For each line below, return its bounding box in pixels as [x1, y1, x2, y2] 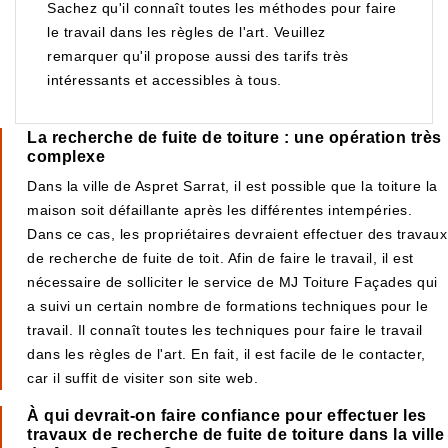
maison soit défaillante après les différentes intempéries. [27, 202, 412, 218]
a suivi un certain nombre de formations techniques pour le [27, 298, 428, 314]
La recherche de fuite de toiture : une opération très [27, 129, 442, 146]
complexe [27, 148, 105, 165]
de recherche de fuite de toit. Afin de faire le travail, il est [27, 250, 414, 266]
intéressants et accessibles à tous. [47, 72, 282, 88]
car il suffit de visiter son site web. [27, 370, 258, 386]
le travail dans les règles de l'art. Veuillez [47, 24, 326, 40]
